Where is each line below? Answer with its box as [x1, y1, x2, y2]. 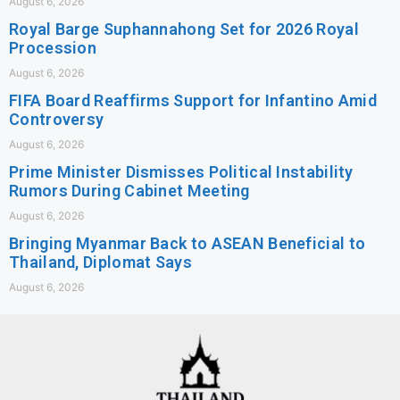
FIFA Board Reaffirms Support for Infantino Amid [9, 90, 378, 110]
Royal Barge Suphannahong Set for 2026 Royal [9, 19, 359, 38]
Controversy [9, 109, 104, 129]
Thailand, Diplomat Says [9, 252, 192, 271]
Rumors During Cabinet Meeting [9, 180, 250, 200]
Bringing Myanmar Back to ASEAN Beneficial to [9, 233, 366, 253]
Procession [9, 37, 97, 57]
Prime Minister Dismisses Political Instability [9, 162, 354, 181]
